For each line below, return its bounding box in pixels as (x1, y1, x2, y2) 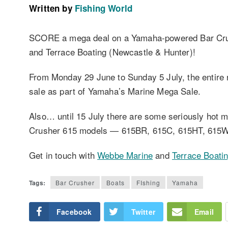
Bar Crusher (55, 178, 95, 187)
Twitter (131, 206, 156, 217)
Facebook (56, 206, 92, 217)
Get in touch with (29, 149, 98, 162)
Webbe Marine (97, 149, 153, 162)
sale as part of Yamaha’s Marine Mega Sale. (29, 84, 201, 97)
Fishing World (74, 2, 133, 14)
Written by (29, 2, 72, 14)
